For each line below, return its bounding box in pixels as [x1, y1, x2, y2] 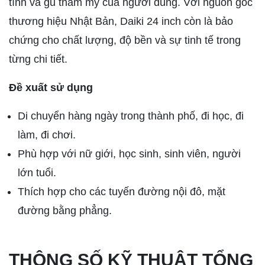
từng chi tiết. [9, 53, 67, 66]
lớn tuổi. [18, 167, 56, 179]
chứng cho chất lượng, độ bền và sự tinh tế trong [9, 34, 241, 47]
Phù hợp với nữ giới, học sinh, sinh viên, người [18, 148, 241, 160]
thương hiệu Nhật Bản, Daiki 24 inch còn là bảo [9, 15, 233, 28]
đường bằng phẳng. [18, 205, 112, 217]
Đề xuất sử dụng [9, 82, 93, 94]
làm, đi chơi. [18, 129, 76, 141]
